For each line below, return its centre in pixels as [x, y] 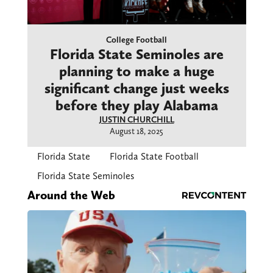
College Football [136, 40]
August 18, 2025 [136, 131]
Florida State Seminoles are [136, 54]
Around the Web [71, 195]
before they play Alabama [136, 105]
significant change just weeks [136, 88]
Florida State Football [154, 157]
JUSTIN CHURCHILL [136, 120]
